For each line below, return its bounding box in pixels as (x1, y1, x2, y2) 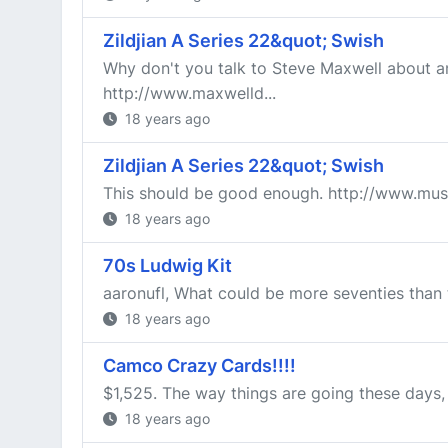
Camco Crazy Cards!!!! (103, 355, 296, 376)
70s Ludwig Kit (103, 255, 232, 276)
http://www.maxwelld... (103, 83, 276, 103)
